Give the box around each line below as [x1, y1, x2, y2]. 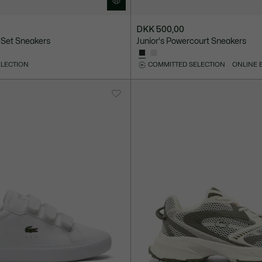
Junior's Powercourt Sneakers [136, 37, 247, 46]
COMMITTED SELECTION [148, 61, 226, 68]
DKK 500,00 [136, 26, 185, 34]
